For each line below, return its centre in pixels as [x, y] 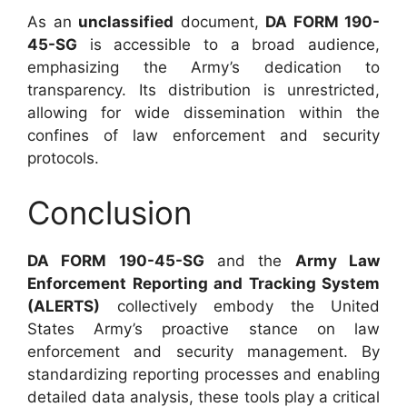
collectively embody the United [240, 306]
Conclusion [109, 212]
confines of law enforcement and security [203, 135]
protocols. [63, 158]
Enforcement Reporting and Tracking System [203, 283]
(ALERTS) [64, 306]
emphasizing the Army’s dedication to [203, 67]
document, [219, 22]
